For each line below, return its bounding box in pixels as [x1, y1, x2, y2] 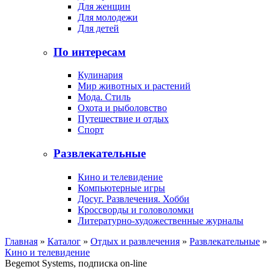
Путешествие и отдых [78, 114, 169, 124]
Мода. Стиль [78, 92, 131, 103]
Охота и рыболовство [78, 103, 167, 114]
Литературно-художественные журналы [78, 215, 243, 226]
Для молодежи [78, 12, 138, 22]
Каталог [47, 236, 81, 246]
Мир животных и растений [78, 81, 191, 92]
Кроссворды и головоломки [78, 204, 194, 215]
